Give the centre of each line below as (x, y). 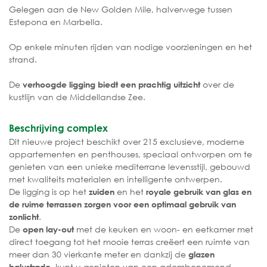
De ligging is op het (49, 192)
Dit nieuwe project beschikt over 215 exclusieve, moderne (127, 142)
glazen (201, 254)
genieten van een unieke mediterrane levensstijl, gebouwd (130, 167)
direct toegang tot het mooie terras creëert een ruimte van (129, 242)
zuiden (102, 192)
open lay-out (48, 229)
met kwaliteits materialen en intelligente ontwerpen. (116, 179)
